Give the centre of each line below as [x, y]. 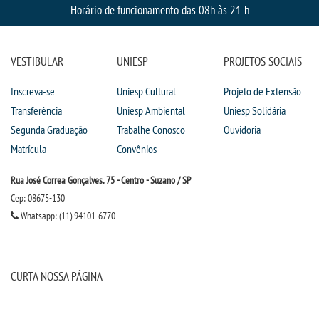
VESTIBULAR [37, 61]
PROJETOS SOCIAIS [262, 61]
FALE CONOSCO [72, 11]
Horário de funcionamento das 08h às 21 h [159, 10]
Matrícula [28, 149]
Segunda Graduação [49, 130]
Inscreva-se [33, 91]
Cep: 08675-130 [38, 198]
